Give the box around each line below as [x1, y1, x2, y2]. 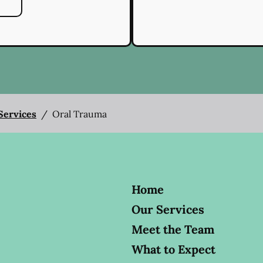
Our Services [131, 202, 204, 217]
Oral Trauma [52, 108, 107, 120]
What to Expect [131, 242, 215, 257]
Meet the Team [131, 222, 214, 237]
